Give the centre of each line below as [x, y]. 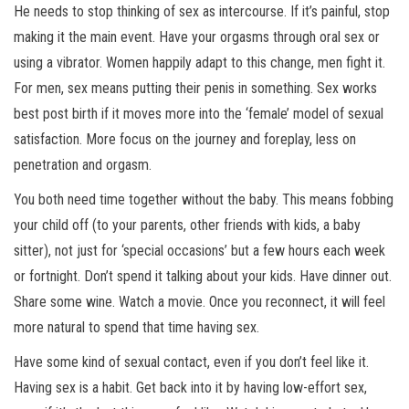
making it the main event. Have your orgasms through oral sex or [197, 37]
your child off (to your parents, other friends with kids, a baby [187, 225]
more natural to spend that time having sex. [136, 328]
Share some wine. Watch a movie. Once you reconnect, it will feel [199, 302]
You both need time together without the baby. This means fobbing [204, 200]
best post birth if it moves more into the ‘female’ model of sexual [199, 114]
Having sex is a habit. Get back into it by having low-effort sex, [190, 388]
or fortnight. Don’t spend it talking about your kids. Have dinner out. [203, 277]
